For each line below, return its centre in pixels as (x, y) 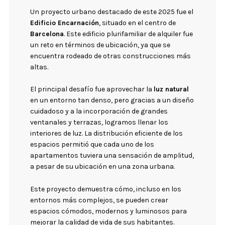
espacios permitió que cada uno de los (92, 145)
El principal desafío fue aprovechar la (92, 89)
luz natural (172, 89)
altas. (39, 67)
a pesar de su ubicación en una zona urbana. (103, 167)
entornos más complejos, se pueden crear (99, 200)
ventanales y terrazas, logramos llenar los (99, 123)
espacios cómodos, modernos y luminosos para (109, 211)
